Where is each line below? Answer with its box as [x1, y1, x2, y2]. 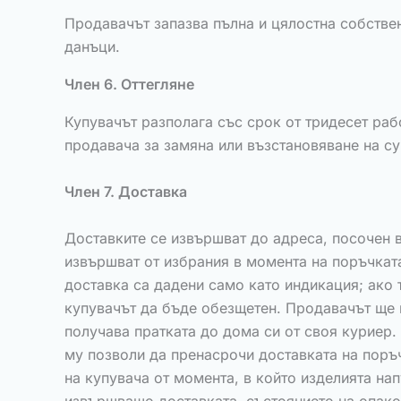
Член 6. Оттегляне [64, 75, 194, 93]
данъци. [64, 38, 120, 55]
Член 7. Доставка [64, 183, 187, 200]
